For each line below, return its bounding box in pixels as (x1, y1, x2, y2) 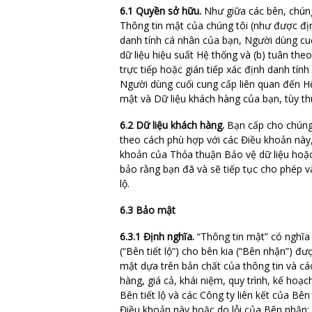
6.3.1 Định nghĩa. (120, 229, 194, 243)
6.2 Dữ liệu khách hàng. (120, 118, 224, 132)
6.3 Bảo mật (120, 203, 175, 217)
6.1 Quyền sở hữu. (120, 3, 201, 17)
